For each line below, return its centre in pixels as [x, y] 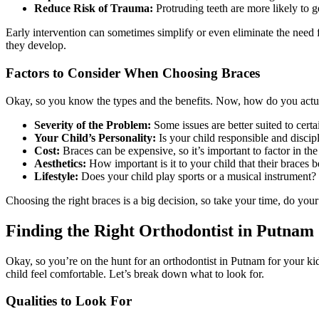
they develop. [36, 46]
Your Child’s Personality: [95, 137]
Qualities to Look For [69, 301]
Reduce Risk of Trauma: [94, 9]
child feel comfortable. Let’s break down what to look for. [135, 273]
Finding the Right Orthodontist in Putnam [160, 230]
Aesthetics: [60, 163]
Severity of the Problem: [93, 125]
